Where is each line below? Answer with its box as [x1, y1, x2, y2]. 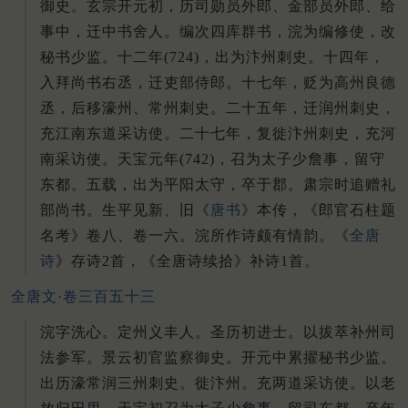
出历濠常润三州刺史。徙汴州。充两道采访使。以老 [40, 375, 396, 391]
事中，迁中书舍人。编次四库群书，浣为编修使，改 [40, 24, 396, 40]
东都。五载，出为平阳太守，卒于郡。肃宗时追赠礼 [40, 177, 396, 193]
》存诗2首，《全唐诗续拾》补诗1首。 [56, 253, 320, 270]
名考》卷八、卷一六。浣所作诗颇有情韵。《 [40, 228, 350, 244]
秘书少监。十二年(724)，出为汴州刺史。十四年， [40, 49, 385, 66]
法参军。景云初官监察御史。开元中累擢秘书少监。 [40, 350, 396, 365]
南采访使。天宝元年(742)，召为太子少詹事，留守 [40, 151, 385, 168]
